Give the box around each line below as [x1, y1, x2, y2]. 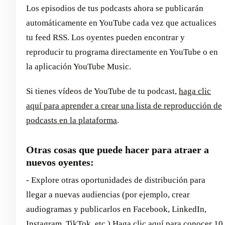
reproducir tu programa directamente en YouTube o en [26, 47, 218, 57]
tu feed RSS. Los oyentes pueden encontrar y [26, 32, 185, 42]
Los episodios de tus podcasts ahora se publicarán [26, 3, 203, 13]
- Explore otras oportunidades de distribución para [26, 175, 205, 185]
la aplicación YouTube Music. [26, 61, 131, 71]
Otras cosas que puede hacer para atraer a [26, 144, 209, 155]
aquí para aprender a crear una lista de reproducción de [26, 100, 222, 110]
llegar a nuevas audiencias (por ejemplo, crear [26, 189, 190, 199]
